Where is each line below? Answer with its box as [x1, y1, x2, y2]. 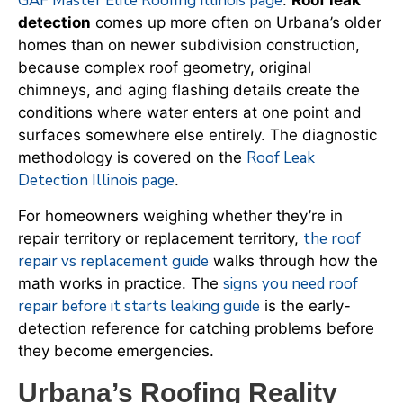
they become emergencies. [18, 341, 214, 360]
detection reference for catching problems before [18, 318, 374, 337]
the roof [303, 228, 361, 249]
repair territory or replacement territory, [18, 228, 303, 247]
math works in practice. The [18, 273, 223, 292]
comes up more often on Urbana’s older [91, 13, 381, 32]
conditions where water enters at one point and [18, 103, 362, 122]
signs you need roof [223, 273, 358, 294]
